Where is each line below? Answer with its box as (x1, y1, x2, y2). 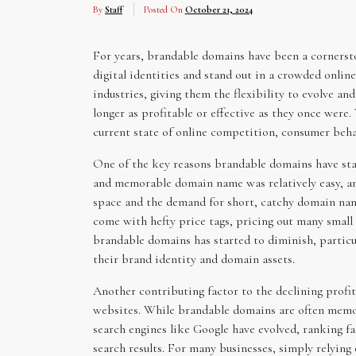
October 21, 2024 (184, 3, 253, 15)
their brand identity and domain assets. (93, 250, 295, 267)
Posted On (143, 3, 185, 15)
